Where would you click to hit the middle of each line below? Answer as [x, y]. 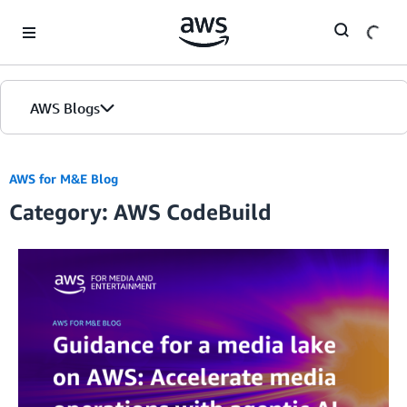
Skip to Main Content [69, 18]
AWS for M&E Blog [64, 179]
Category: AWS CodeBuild [140, 212]
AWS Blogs [65, 108]
